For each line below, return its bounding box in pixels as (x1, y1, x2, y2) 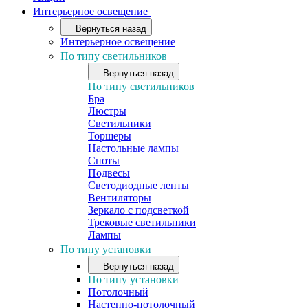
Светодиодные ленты (88, 179, 189, 191)
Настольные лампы (88, 142, 179, 154)
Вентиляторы (88, 192, 151, 203)
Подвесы (88, 167, 130, 179)
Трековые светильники (88, 217, 196, 228)
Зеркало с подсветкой (88, 204, 189, 216)
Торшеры (88, 130, 131, 142)
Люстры (88, 105, 126, 117)
